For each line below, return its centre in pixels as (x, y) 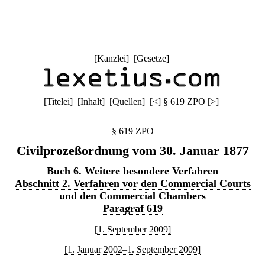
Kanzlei (111, 58)
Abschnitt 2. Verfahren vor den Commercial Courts (132, 183)
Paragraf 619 (132, 208)
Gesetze (151, 58)
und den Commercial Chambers (132, 196)
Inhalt (91, 101)
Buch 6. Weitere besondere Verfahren (132, 171)
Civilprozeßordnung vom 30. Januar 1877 (132, 151)
